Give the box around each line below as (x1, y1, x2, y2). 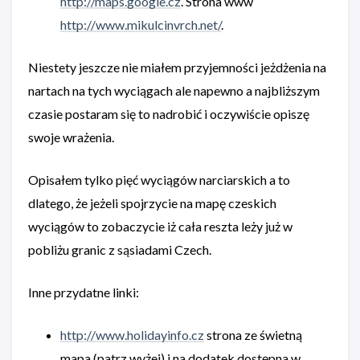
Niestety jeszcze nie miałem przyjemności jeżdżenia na (28, 59, 326, 75)
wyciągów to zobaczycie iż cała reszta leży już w (28, 218, 292, 234)
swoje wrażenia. (28, 129, 114, 145)
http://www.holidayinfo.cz (60, 326, 204, 342)
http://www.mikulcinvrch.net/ (60, 16, 221, 32)
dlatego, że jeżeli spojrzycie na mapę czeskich (28, 194, 276, 211)
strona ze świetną (204, 326, 302, 342)
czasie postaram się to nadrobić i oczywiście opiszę (28, 105, 309, 121)
